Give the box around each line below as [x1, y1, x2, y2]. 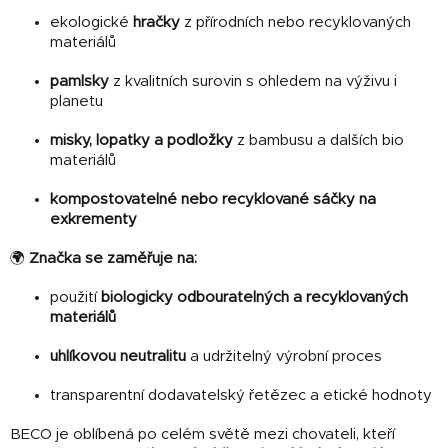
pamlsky [50, 74, 109, 90]
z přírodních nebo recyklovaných [180, 15, 411, 31]
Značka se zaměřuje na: [29, 251, 197, 267]
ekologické [50, 15, 133, 31]
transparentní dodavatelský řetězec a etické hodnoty [50, 388, 432, 404]
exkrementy [50, 212, 137, 228]
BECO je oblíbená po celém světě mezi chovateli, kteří [10, 427, 395, 443]
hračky [133, 15, 180, 31]
